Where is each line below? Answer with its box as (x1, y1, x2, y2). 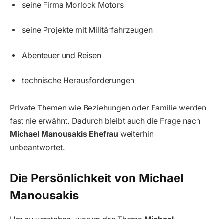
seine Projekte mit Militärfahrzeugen (22, 25, 153, 35)
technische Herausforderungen (22, 76, 134, 86)
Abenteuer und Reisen (22, 50, 101, 60)
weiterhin (118, 129, 153, 139)
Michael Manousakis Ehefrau (10, 129, 118, 139)
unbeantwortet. (10, 142, 65, 152)
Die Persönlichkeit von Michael (10, 171, 183, 186)
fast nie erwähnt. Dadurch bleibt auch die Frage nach (10, 116, 200, 126)
